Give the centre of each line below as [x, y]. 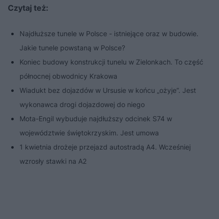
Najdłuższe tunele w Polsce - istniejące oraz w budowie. [109, 34]
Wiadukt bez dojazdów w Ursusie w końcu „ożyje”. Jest [108, 90]
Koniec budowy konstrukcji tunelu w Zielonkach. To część [111, 62]
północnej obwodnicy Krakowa [68, 76]
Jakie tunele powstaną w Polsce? [72, 48]
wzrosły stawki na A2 [53, 161]
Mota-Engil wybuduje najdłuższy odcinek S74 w [96, 119]
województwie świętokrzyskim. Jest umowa [89, 133]
